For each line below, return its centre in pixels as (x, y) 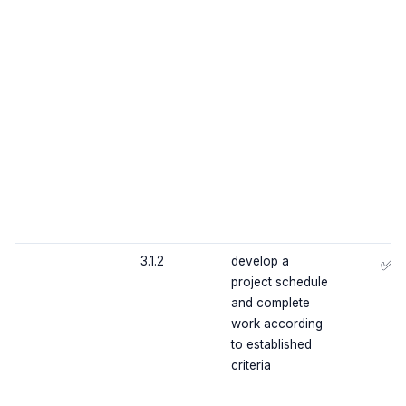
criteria (251, 366)
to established (271, 345)
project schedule (279, 282)
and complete (270, 303)
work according (276, 324)
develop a (260, 261)
